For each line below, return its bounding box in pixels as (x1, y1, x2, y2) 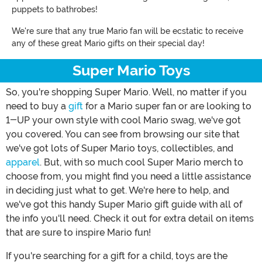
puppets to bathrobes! (12, 4, 98, 14)
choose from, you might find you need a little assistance (6, 170, 251, 182)
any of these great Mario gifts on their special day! (12, 38, 205, 48)
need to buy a (6, 100, 68, 112)
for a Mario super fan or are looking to (83, 100, 251, 112)
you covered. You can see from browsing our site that (6, 128, 240, 140)
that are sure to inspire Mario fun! (6, 226, 151, 238)
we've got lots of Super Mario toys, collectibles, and (6, 142, 233, 154)
